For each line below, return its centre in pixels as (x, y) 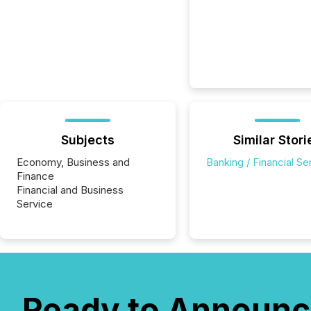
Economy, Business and (73, 162)
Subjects (87, 140)
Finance (35, 176)
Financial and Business (70, 190)
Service (35, 204)
